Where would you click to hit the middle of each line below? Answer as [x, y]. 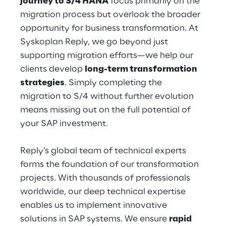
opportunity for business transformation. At [110, 28]
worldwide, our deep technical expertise [104, 192]
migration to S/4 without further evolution [108, 96]
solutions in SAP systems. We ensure [95, 219]
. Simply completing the [114, 83]
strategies [42, 83]
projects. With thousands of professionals [106, 178]
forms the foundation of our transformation [110, 164]
